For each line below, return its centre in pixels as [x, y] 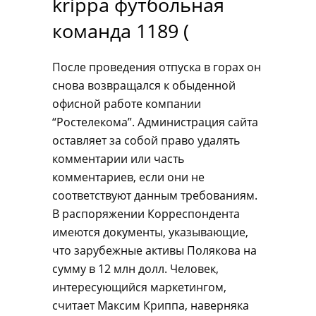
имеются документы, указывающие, [150, 232]
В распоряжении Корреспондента [146, 214]
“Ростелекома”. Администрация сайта [155, 122]
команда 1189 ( [121, 31]
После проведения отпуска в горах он [157, 67]
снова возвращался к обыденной [144, 85]
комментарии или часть [118, 159]
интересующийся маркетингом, [139, 287]
